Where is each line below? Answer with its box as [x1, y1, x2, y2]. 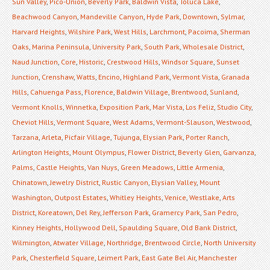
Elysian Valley [151, 177, 196, 187]
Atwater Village [53, 237, 104, 247]
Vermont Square [57, 117, 110, 127]
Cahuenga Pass [30, 87, 81, 96]
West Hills [114, 27, 146, 36]
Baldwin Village [116, 87, 168, 96]
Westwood [216, 117, 250, 127]
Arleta [42, 132, 61, 142]
